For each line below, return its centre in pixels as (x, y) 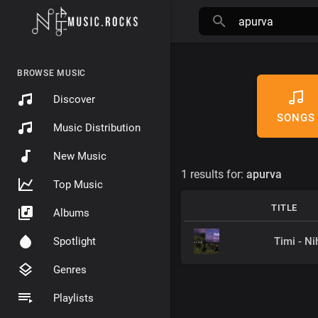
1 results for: (214, 174)
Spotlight (75, 241)
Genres (70, 270)
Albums (71, 213)
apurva (264, 174)
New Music (80, 156)
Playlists (73, 298)
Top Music (78, 185)
